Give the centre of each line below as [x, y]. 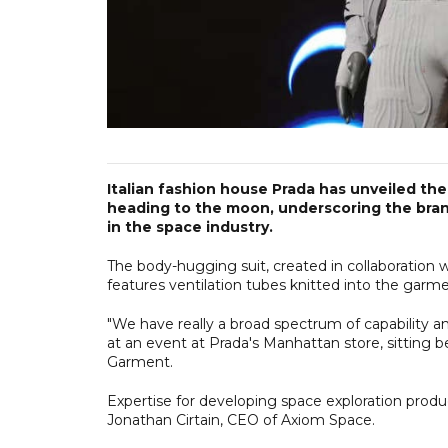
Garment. [140, 361]
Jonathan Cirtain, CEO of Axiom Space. [241, 419]
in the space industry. [190, 226]
